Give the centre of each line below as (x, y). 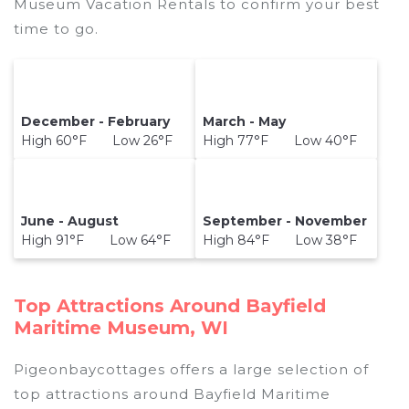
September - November (285, 221)
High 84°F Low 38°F (280, 241)
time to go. (56, 29)
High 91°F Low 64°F (96, 241)
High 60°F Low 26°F (97, 141)
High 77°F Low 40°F (280, 141)
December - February (96, 122)
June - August (70, 221)
